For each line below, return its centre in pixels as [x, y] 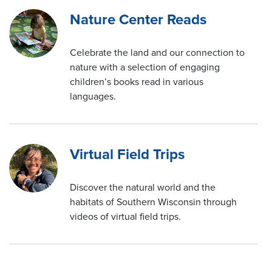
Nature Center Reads [138, 20]
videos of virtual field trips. [125, 217]
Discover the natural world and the [143, 188]
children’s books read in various [137, 82]
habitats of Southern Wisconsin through [153, 202]
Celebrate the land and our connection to [157, 53]
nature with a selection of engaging [145, 67]
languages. [93, 97]
